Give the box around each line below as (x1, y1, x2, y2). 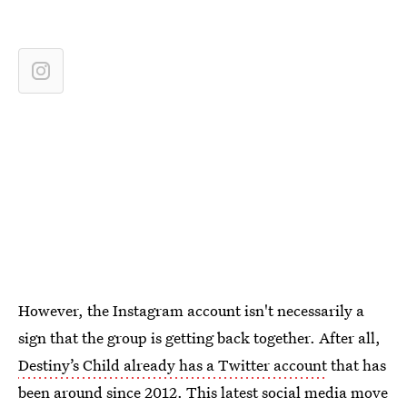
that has (327, 354, 386, 375)
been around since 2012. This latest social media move (18, 382, 388, 402)
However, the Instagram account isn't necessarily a (18, 300, 364, 321)
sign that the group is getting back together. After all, (18, 327, 381, 348)
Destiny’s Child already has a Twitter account (18, 354, 327, 375)
